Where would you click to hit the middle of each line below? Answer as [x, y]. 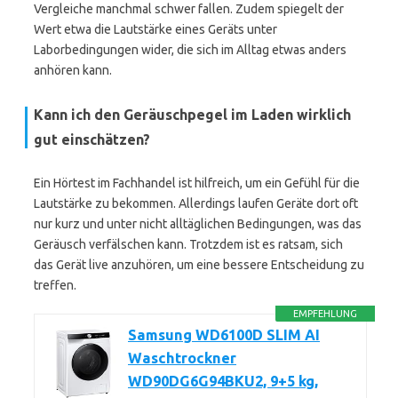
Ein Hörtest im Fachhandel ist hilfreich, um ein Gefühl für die [197, 183]
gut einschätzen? [92, 139]
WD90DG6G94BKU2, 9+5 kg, [223, 381]
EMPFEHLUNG [326, 314]
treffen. [55, 285]
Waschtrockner [182, 358]
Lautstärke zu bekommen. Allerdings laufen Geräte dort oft [196, 203]
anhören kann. [73, 70]
